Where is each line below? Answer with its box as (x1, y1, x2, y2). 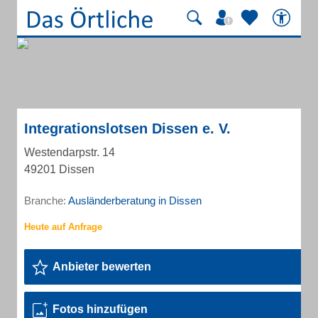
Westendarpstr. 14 (24, 146, 115, 158)
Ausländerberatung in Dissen (68, 194, 202, 207)
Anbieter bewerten (53, 261, 151, 273)
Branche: (24, 194, 68, 207)
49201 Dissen (24, 163, 94, 175)
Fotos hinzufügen (53, 303, 148, 315)
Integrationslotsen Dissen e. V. (24, 121, 231, 136)
